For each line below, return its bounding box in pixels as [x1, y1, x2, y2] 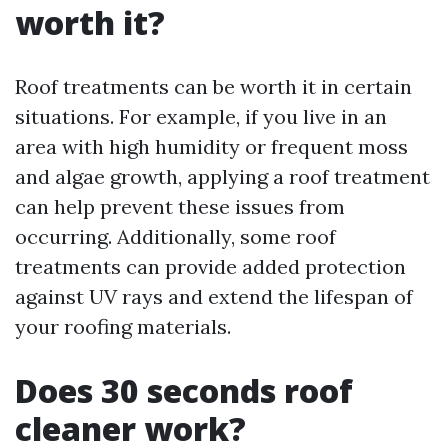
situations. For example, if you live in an [15, 104, 387, 129]
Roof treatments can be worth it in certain [15, 74, 412, 99]
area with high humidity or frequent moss [15, 134, 408, 159]
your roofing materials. [15, 314, 231, 339]
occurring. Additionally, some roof [15, 224, 336, 249]
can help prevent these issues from [15, 194, 345, 219]
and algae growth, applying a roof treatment [15, 164, 430, 189]
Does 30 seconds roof [15, 369, 353, 412]
